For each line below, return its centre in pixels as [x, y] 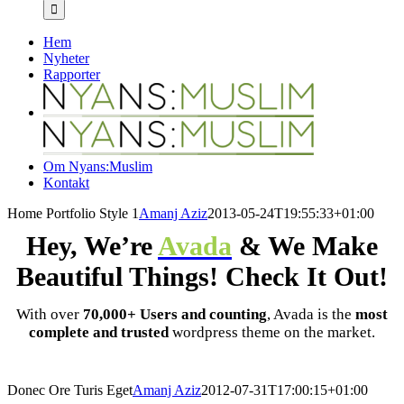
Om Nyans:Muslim [98, 166]
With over [50, 314]
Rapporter [72, 74]
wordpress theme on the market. [272, 332]
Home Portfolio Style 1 [73, 213]
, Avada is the [311, 314]
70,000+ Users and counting [175, 314]
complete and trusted [99, 332]
